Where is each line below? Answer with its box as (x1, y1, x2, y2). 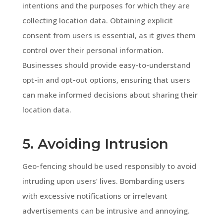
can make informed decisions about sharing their (22, 89, 198, 100)
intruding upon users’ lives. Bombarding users (22, 175, 185, 186)
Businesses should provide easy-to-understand (22, 59, 190, 70)
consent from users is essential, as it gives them (22, 30, 196, 40)
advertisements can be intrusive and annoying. (22, 205, 190, 216)
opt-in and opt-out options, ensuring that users (22, 74, 190, 85)
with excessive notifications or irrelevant (22, 190, 167, 201)
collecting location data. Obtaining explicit (22, 15, 173, 25)
